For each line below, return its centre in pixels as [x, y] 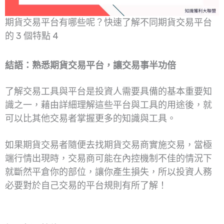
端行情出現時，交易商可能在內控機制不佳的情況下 [108, 158]
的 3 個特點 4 [32, 36]
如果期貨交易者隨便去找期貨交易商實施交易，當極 [108, 145]
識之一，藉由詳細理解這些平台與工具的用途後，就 [108, 105]
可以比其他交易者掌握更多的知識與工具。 [90, 119]
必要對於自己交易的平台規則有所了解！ [86, 185]
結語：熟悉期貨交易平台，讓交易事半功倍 [90, 65]
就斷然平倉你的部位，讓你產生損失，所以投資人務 [108, 172]
